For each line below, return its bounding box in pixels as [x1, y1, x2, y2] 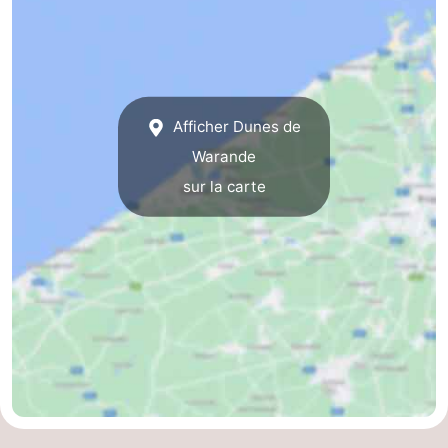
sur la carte [182, 177, 266, 197]
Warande [192, 147, 256, 167]
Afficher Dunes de [168, 117, 301, 137]
